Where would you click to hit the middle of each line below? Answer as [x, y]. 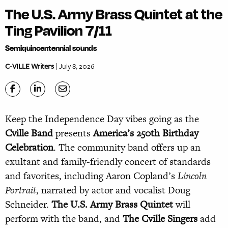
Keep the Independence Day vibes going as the [102, 119]
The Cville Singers [160, 218]
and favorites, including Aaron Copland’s [91, 176]
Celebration [29, 147]
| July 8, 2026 [74, 66]
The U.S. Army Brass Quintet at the [114, 13]
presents [73, 133]
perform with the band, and [64, 218]
